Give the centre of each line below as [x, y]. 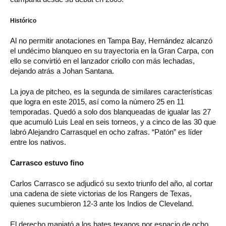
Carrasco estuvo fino [47, 162]
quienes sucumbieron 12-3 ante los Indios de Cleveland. [102, 203]
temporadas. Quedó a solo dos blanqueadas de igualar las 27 [110, 111]
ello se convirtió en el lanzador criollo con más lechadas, [102, 61]
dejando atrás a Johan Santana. [62, 71]
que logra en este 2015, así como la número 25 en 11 [97, 101]
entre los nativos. [39, 142]
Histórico [23, 20]
